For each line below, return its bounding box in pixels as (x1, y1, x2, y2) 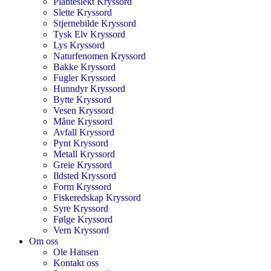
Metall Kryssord (53, 149, 115, 159)
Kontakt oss (53, 258, 99, 268)
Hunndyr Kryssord (53, 83, 125, 94)
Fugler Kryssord (53, 73, 116, 83)
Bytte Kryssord (53, 94, 111, 105)
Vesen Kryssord (53, 105, 114, 116)
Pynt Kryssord (53, 138, 108, 148)
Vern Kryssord (53, 225, 109, 235)
